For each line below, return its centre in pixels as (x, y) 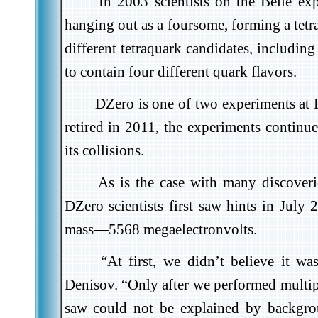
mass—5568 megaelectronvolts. (160, 229)
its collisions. (104, 150)
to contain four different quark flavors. (180, 72)
